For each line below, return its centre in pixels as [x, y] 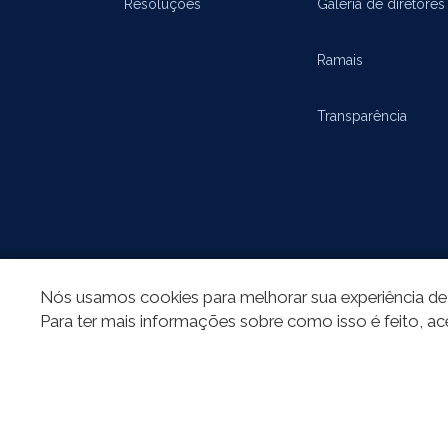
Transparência [362, 115]
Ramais [340, 59]
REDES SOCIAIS [155, 299]
